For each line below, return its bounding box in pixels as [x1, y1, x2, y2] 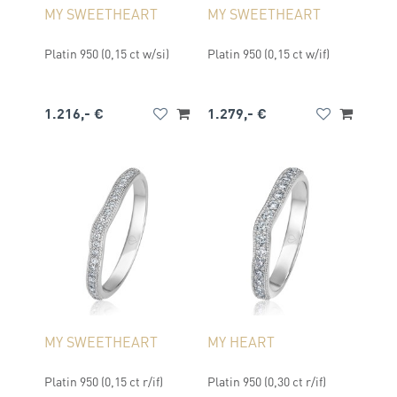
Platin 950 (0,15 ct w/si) [44, 45, 169, 61]
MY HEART [207, 332, 275, 351]
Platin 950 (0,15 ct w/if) [207, 45, 330, 61]
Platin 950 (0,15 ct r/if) [44, 373, 163, 389]
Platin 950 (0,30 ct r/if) [207, 373, 326, 389]
